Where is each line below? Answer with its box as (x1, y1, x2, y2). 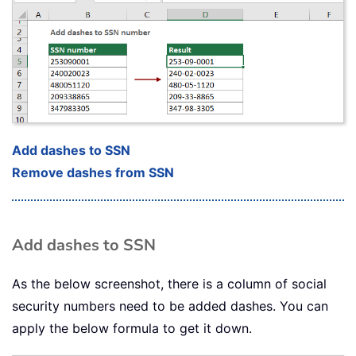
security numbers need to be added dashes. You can (12, 298, 328, 315)
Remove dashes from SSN (12, 164, 174, 181)
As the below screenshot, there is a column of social (12, 276, 327, 292)
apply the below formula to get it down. (12, 320, 252, 337)
